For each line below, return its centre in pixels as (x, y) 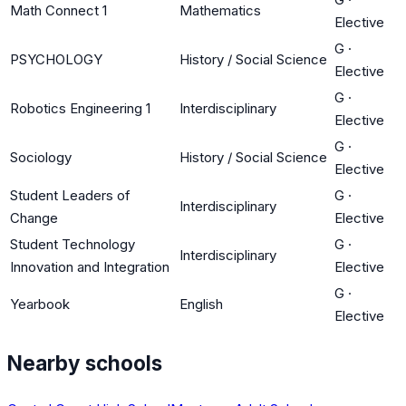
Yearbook (40, 304)
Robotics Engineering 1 (80, 108)
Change (34, 217)
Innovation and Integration (90, 266)
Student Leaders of (70, 195)
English (201, 304)
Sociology (41, 157)
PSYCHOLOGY (56, 59)
